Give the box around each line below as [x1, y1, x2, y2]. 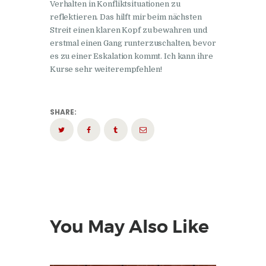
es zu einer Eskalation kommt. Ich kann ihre [50, 52, 213, 61]
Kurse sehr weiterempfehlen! [50, 65, 162, 74]
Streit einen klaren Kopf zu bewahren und [50, 26, 207, 35]
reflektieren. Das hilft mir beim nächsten [50, 12, 202, 22]
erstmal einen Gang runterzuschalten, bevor [50, 39, 216, 48]
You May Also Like [50, 215, 209, 238]
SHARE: [50, 106, 77, 117]
